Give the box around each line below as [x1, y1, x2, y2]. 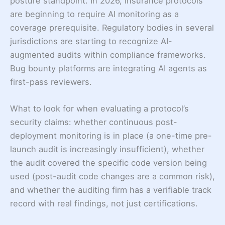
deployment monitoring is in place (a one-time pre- [10, 131, 212, 141]
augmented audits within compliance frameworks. [10, 50, 206, 60]
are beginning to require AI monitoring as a [10, 9, 179, 20]
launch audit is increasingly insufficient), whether [10, 144, 204, 155]
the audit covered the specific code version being [10, 158, 207, 168]
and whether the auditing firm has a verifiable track [10, 185, 211, 195]
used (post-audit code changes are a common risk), [10, 171, 215, 182]
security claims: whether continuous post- [10, 117, 177, 128]
